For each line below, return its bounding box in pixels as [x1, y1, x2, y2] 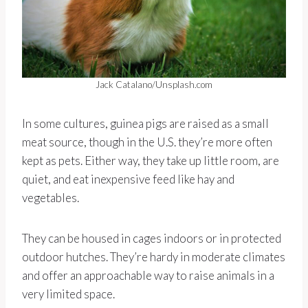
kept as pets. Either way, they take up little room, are [22, 153, 279, 168]
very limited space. [22, 287, 115, 302]
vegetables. [22, 190, 79, 206]
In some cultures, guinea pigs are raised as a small [22, 116, 269, 131]
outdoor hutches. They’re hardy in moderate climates [22, 250, 285, 265]
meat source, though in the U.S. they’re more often [22, 135, 272, 150]
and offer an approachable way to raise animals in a [22, 268, 274, 283]
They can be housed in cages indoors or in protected [22, 231, 281, 246]
